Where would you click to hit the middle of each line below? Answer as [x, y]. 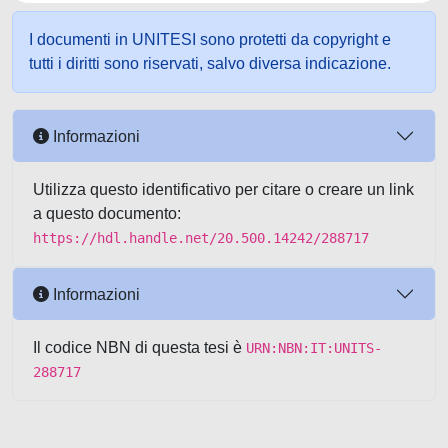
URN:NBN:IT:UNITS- [314, 348]
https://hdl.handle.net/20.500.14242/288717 [201, 238]
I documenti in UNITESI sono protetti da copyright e [210, 39]
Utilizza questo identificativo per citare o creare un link [223, 189]
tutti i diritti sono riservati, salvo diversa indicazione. [210, 63]
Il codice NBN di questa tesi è [139, 347]
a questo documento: [107, 213]
